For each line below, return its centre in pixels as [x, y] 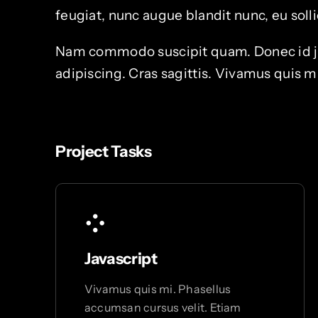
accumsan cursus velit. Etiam [163, 308]
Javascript [121, 259]
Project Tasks [103, 152]
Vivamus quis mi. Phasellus [158, 289]
